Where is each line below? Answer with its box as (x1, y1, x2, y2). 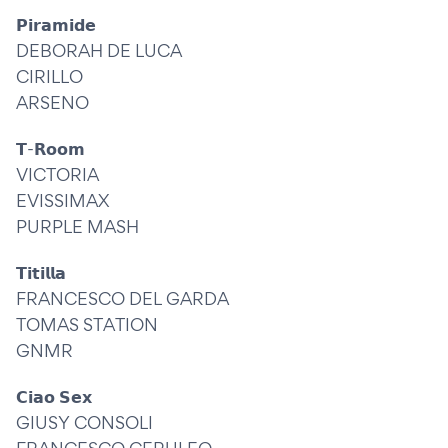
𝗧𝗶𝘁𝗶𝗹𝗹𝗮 (16, 262, 66, 283)
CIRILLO (16, 66, 83, 87)
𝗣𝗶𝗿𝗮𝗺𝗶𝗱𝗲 (16, 14, 96, 35)
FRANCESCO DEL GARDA (16, 288, 229, 309)
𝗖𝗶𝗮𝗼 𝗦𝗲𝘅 (16, 386, 92, 407)
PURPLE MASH (16, 216, 139, 237)
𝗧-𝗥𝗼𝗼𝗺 (16, 138, 85, 159)
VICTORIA (16, 164, 99, 185)
